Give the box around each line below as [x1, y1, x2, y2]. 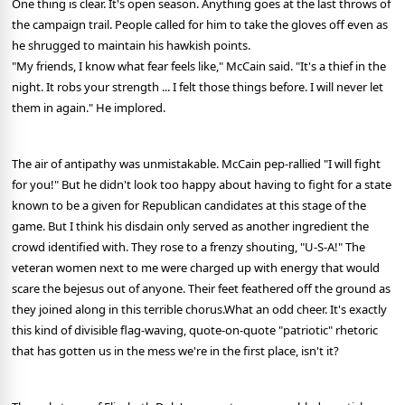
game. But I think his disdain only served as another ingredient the [12, 218, 369, 235]
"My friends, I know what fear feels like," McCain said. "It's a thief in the [12, 58, 386, 75]
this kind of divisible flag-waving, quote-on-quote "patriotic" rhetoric [12, 322, 378, 339]
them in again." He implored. [12, 99, 165, 117]
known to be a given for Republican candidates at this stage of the [12, 197, 366, 214]
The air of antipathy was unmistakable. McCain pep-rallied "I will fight [12, 155, 381, 173]
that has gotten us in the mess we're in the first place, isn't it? [12, 343, 339, 360]
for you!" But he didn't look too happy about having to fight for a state [12, 176, 391, 193]
